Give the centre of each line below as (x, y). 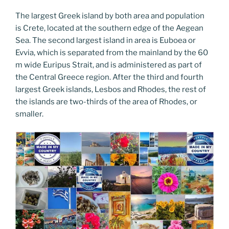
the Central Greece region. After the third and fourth (109, 77)
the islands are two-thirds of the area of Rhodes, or (106, 102)
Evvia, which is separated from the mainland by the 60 (112, 53)
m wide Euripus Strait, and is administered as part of (109, 65)
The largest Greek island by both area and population (110, 16)
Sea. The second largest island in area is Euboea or (106, 41)
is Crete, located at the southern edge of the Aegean (109, 28)
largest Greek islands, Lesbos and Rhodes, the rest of (111, 90)
